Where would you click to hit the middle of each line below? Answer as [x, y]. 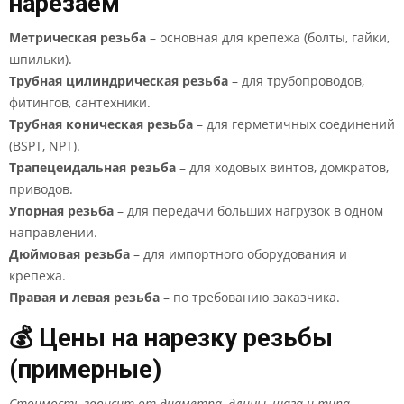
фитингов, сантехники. [80, 102]
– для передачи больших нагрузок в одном [248, 211]
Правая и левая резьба [84, 297]
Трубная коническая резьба [101, 124]
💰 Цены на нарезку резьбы [171, 338]
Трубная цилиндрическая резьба [119, 81]
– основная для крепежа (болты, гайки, [268, 37]
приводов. [41, 189]
